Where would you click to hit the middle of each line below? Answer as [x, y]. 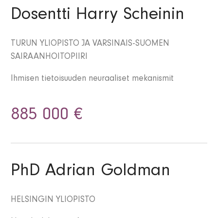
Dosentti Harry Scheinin [98, 16]
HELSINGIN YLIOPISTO [53, 201]
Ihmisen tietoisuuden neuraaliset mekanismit [92, 80]
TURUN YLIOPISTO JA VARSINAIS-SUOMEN [90, 45]
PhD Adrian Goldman [91, 173]
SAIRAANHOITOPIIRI [49, 58]
